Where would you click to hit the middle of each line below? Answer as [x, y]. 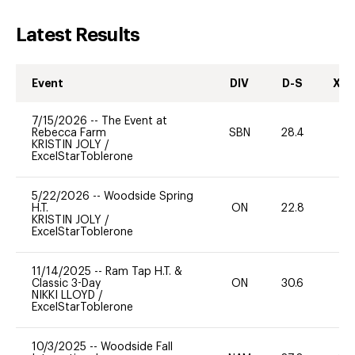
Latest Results [78, 34]
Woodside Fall [137, 347]
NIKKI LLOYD [65, 295]
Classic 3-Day [66, 283]
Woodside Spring [149, 196]
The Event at [134, 121]
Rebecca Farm [69, 133]
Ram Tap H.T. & [144, 271]
